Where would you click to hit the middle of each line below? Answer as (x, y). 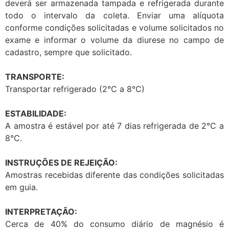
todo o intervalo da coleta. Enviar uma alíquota (114, 16)
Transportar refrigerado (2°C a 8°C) (75, 89)
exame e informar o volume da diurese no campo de (114, 40)
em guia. (21, 187)
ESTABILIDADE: (36, 114)
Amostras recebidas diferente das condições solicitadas (114, 175)
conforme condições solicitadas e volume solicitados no (114, 28)
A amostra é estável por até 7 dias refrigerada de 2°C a (114, 126)
